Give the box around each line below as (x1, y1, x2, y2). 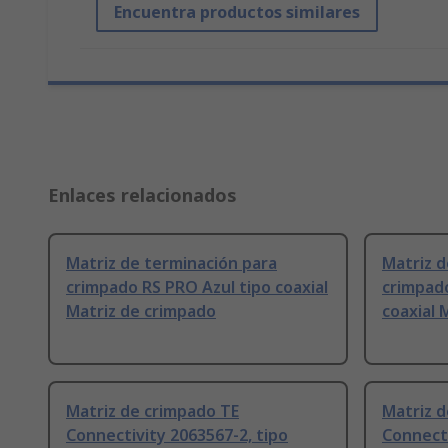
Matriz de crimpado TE (66, 400, 239, 423)
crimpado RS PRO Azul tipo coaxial (66, 276, 328, 299)
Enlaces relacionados (48, 183, 237, 208)
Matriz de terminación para (66, 252, 277, 275)
